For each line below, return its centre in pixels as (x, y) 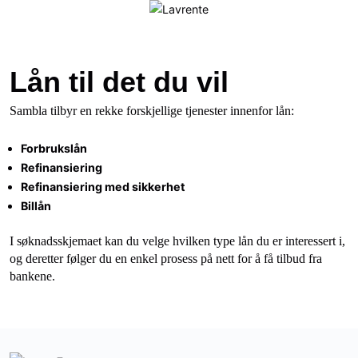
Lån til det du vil (119, 82)
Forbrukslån (54, 148)
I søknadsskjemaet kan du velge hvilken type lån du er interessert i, (177, 241)
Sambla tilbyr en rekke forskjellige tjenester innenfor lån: (152, 111)
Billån (36, 206)
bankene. (32, 276)
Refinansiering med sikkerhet (103, 187)
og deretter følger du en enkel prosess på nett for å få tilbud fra (166, 259)
